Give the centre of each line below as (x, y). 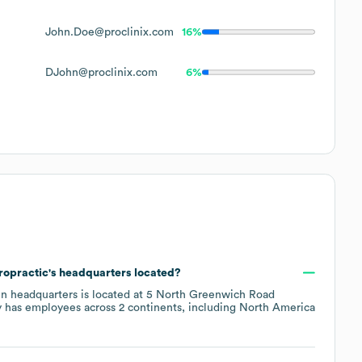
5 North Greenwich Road (210, 295)
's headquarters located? (114, 273)
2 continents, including (179, 307)
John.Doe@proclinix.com (109, 32)
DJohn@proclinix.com (101, 72)
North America (277, 307)
